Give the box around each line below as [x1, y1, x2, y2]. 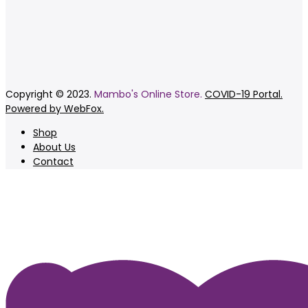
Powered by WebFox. [5, 101, 104, 115]
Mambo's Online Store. [94, 87, 202, 101]
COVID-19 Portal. [205, 87, 283, 101]
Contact [33, 154, 74, 168]
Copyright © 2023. [5, 87, 94, 101]
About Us [33, 140, 76, 154]
